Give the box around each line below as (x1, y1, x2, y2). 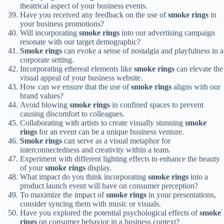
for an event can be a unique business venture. (37, 127, 184, 136)
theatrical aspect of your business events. (20, 1, 147, 10)
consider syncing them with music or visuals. (20, 199, 161, 208)
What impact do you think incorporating (20, 172, 148, 181)
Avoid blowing (20, 100, 69, 109)
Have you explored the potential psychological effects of (20, 208, 199, 217)
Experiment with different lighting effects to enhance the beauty (20, 154, 220, 163)
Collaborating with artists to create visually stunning (20, 118, 185, 127)
